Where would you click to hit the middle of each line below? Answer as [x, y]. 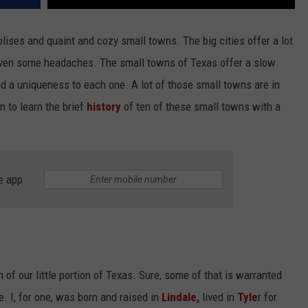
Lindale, [180, 297]
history [104, 107]
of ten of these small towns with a [201, 107]
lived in [218, 297]
